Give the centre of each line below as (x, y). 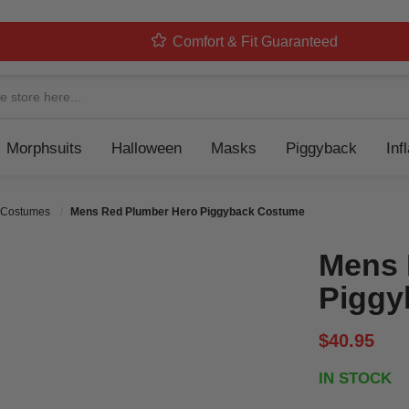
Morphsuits (44, 149)
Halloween (147, 149)
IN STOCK (355, 379)
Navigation (241, 139)
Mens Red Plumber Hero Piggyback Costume (188, 212)
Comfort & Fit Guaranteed (255, 42)
